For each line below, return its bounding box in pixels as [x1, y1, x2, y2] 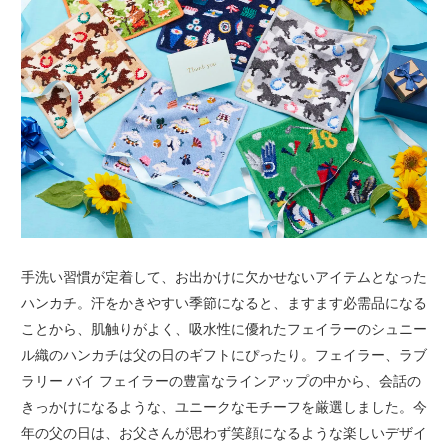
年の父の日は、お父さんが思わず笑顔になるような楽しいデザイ [20, 425, 427, 442]
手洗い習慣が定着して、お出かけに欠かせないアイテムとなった [20, 269, 427, 286]
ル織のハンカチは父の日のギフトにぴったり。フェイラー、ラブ [20, 347, 427, 364]
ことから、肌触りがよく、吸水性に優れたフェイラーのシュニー [20, 321, 427, 338]
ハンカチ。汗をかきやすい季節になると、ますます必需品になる [20, 295, 427, 312]
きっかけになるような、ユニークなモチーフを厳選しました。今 [20, 399, 427, 416]
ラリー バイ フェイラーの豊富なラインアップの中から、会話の [20, 373, 421, 390]
